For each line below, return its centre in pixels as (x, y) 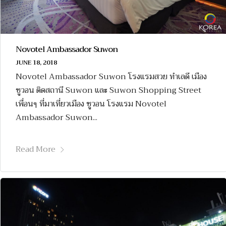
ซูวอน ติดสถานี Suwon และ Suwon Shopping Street (108, 91)
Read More (36, 149)
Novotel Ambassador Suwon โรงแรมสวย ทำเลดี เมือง (111, 77)
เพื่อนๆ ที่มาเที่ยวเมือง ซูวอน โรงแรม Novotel (91, 104)
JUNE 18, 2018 (36, 63)
